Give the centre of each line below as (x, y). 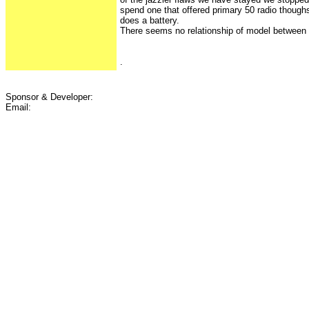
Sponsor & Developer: (49, 97)
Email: (18, 107)
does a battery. (150, 20)
